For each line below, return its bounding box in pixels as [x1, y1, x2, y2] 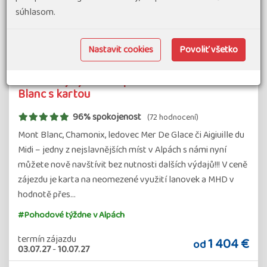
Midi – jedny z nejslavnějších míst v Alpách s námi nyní [18, 142, 226, 157]
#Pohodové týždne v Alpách [18, 208, 125, 222]
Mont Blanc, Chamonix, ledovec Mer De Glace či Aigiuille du [18, 128, 244, 142]
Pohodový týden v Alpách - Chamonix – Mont [18, 72, 248, 91]
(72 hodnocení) [147, 110, 198, 124]
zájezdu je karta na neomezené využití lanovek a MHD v [18, 172, 234, 187]
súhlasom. [15, 4, 55, 20]
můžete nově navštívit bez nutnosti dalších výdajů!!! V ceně [18, 157, 247, 172]
